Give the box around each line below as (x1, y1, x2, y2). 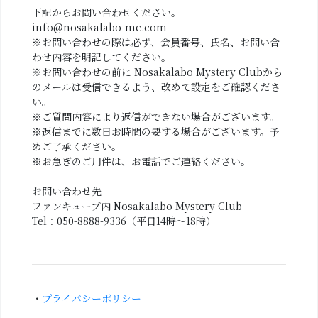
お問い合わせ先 (31, 184, 102, 198)
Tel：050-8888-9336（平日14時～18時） (31, 214, 216, 228)
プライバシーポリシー (41, 291, 141, 305)
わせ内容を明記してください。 (31, 50, 171, 64)
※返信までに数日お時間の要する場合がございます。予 (31, 124, 280, 138)
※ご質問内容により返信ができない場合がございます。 (31, 109, 280, 124)
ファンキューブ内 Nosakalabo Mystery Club (31, 199, 242, 213)
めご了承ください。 (31, 139, 121, 153)
